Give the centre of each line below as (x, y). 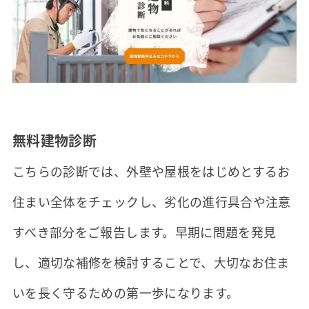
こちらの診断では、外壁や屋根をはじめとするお (151, 171)
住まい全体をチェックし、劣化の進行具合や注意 (151, 202)
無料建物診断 (54, 141)
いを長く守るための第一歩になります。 (126, 293)
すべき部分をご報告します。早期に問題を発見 (144, 232)
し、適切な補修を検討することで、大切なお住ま (151, 262)
